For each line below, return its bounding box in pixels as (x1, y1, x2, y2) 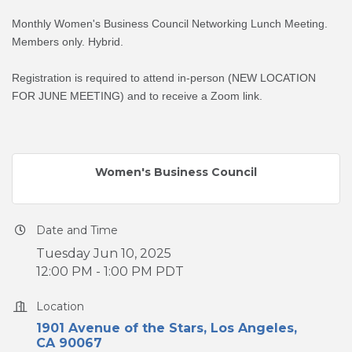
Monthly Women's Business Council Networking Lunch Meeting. (12, 17, 328, 31)
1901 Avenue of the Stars (36, 321, 203, 336)
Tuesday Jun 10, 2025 (36, 246, 171, 262)
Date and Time (36, 223, 118, 238)
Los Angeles (211, 321, 294, 336)
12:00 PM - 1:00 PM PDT (36, 264, 184, 280)
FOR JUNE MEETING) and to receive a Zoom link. (12, 90, 266, 103)
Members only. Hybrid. (12, 35, 123, 49)
